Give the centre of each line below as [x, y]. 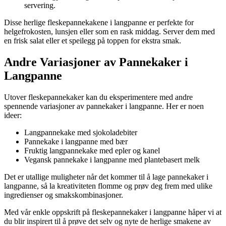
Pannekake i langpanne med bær [76, 141]
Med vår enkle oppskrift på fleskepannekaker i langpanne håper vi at [113, 212]
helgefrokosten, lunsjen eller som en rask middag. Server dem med [109, 32]
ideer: [13, 115]
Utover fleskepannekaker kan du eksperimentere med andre [98, 97]
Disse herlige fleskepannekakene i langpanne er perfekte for [99, 23]
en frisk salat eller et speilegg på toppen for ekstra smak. [93, 41]
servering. [40, 6]
